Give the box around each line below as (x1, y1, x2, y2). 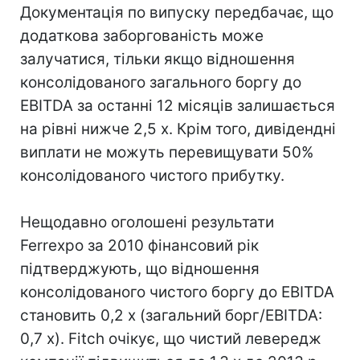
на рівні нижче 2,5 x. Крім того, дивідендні (20, 120, 336, 138)
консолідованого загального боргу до (20, 73, 301, 92)
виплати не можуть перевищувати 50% (20, 143, 313, 162)
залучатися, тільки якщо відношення (20, 50, 295, 68)
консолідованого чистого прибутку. (20, 166, 284, 185)
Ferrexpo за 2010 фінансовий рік (20, 236, 259, 255)
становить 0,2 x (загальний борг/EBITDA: (20, 306, 322, 325)
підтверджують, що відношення (20, 260, 260, 278)
